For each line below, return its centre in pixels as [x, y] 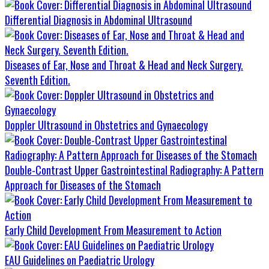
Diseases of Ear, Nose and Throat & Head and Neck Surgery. [124, 65]
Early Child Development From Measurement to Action [113, 230]
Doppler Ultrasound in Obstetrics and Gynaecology [106, 125]
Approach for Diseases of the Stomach [83, 185]
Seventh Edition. [38, 80]
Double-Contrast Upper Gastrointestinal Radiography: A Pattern [134, 170]
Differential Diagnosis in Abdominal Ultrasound [98, 20]
